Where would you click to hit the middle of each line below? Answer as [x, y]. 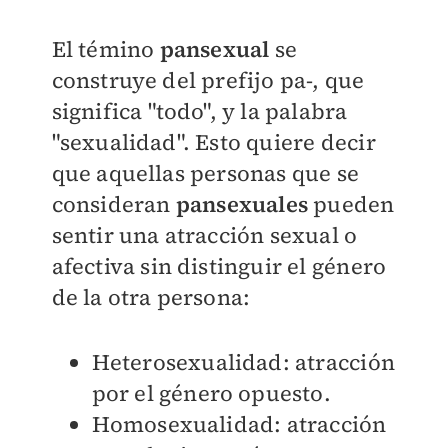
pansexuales [241, 204]
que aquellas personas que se [205, 173]
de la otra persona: [153, 297]
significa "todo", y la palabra [199, 111]
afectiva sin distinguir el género [219, 266]
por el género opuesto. [214, 393]
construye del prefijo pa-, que [208, 80]
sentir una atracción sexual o [204, 235]
